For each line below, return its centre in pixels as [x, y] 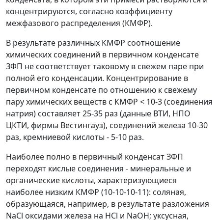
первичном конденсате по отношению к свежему [101, 90]
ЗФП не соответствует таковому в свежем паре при [105, 66]
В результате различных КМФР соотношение [93, 43]
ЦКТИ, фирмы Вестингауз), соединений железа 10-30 [107, 125]
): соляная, [166, 192]
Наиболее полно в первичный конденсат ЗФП [95, 157]
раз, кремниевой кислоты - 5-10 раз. [75, 137]
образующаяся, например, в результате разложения [108, 204]
